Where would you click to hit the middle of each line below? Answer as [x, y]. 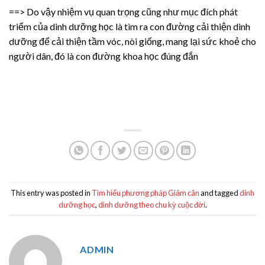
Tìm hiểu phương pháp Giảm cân [146, 193]
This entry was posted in [51, 193]
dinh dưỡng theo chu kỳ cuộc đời [151, 204]
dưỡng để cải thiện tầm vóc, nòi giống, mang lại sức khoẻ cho [132, 41]
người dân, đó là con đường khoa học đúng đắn [104, 56]
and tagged [219, 193]
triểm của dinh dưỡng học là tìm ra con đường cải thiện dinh [130, 26]
